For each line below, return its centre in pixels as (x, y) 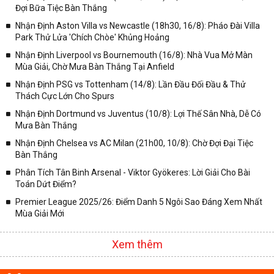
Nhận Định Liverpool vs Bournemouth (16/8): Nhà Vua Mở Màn (134, 55)
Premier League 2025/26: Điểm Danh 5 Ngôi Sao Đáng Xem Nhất (139, 202)
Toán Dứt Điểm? (46, 184)
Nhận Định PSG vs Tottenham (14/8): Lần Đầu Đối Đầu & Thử (131, 85)
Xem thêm (137, 245)
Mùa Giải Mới (40, 214)
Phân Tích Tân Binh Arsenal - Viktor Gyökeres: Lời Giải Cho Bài (133, 173)
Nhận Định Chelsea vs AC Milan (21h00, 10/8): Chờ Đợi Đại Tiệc (134, 143)
